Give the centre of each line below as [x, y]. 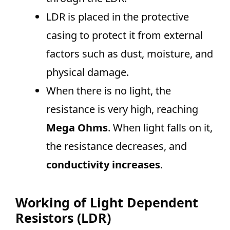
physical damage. [88, 72]
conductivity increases [103, 165]
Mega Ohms [77, 128]
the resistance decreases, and [117, 146]
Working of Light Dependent [107, 203]
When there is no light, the [109, 91]
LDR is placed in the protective [118, 17]
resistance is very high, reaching [122, 109]
